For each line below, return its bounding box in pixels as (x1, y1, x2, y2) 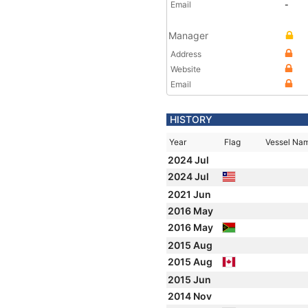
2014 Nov (168, 290, 214, 302)
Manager (168, 30, 208, 41)
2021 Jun (168, 188, 213, 200)
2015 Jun (168, 274, 213, 285)
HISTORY (170, 113, 212, 125)
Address (170, 49, 201, 59)
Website (170, 64, 201, 74)
